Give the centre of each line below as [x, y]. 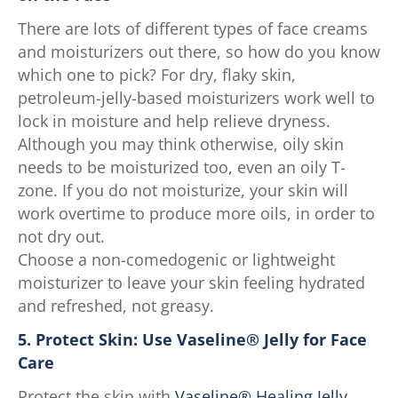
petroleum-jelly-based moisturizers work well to [196, 97]
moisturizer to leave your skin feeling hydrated [191, 282]
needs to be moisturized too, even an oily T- [182, 167]
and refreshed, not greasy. [116, 305]
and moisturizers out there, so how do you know [199, 51]
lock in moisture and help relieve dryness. [174, 120]
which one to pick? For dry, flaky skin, [157, 74]
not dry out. [61, 236]
